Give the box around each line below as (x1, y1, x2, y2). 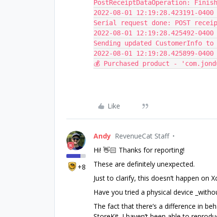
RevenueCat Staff (115, 131, 169, 140)
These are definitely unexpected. (93, 159, 197, 169)
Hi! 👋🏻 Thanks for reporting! (93, 145, 185, 155)
